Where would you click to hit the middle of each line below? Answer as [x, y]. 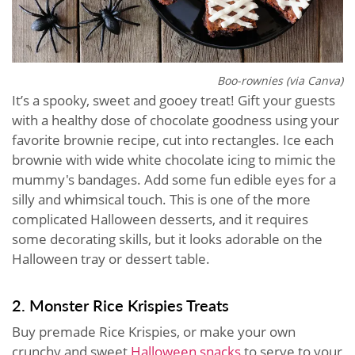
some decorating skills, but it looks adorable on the [167, 239]
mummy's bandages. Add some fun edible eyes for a [174, 180]
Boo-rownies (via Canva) [280, 81]
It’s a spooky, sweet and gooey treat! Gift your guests [174, 101]
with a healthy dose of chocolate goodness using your [176, 120]
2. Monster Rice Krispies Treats [120, 305]
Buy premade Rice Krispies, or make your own [154, 332]
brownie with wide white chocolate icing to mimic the [174, 160]
